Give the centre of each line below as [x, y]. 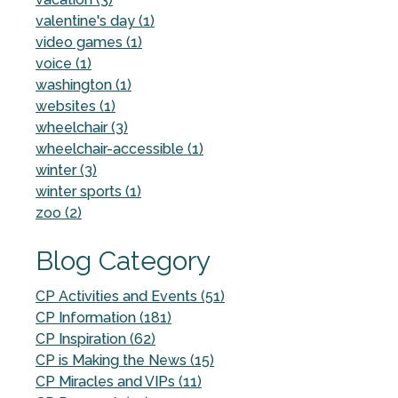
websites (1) [76, 106]
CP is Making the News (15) [125, 360]
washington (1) [84, 84]
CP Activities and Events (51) [130, 296]
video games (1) [89, 42]
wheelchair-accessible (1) [119, 148]
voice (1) [64, 63]
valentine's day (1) [95, 20]
